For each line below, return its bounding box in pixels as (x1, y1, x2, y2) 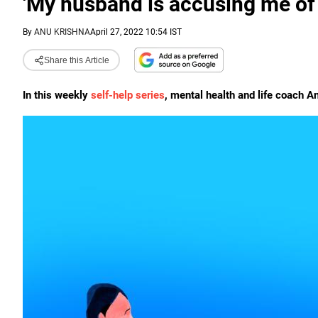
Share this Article (43, 55, 109, 65)
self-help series (91, 89, 165, 102)
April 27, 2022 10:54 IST (90, 27, 182, 37)
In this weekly (23, 89, 91, 102)
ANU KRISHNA (34, 27, 90, 37)
